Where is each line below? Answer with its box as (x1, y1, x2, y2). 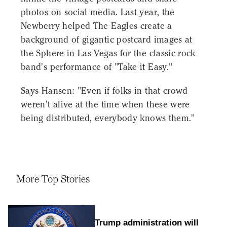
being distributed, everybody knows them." (21, 112, 195, 124)
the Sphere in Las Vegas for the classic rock (21, 48, 196, 59)
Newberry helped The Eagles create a (21, 20, 172, 32)
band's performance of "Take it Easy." (21, 61, 173, 73)
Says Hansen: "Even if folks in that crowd (21, 85, 188, 97)
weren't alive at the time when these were (21, 99, 190, 110)
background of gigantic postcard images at (21, 34, 193, 46)
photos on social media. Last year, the (21, 7, 175, 18)
